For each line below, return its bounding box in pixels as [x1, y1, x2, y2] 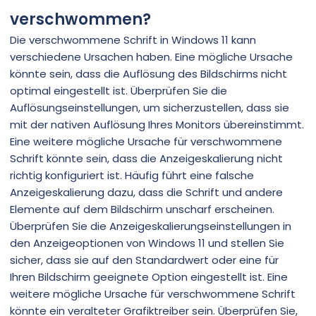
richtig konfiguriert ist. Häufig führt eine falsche [10, 167, 254, 183]
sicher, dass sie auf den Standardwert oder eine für [10, 252, 279, 267]
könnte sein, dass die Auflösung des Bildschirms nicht [10, 66, 287, 81]
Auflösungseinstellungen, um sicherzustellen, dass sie [10, 99, 289, 115]
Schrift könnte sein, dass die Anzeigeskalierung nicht [10, 150, 283, 166]
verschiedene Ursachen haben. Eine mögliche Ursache [10, 49, 293, 64]
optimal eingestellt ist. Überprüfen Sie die [10, 83, 227, 98]
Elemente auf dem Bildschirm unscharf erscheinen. [10, 201, 274, 217]
